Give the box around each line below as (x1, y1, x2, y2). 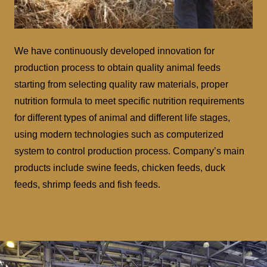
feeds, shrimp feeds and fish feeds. (14, 179, 160, 190)
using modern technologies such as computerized (14, 129, 223, 139)
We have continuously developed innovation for (14, 45, 215, 56)
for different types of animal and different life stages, (14, 112, 230, 123)
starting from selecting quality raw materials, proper (14, 79, 228, 89)
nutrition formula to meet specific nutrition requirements (14, 95, 244, 106)
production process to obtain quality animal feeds (14, 62, 221, 73)
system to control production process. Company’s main (14, 145, 244, 156)
